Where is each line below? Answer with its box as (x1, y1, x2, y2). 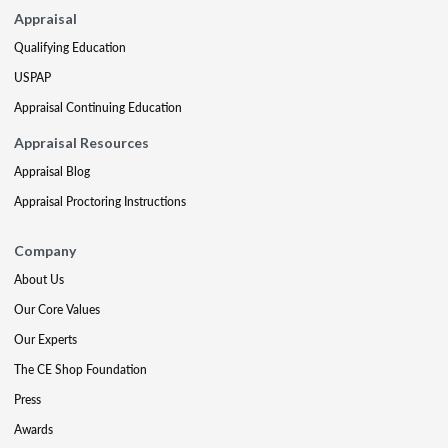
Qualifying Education (14, 39, 126, 56)
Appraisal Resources (14, 134, 149, 151)
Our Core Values (14, 301, 100, 318)
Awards (14, 421, 53, 438)
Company (14, 242, 76, 259)
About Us (14, 271, 64, 288)
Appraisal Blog (14, 163, 90, 180)
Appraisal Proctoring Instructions (14, 193, 186, 210)
